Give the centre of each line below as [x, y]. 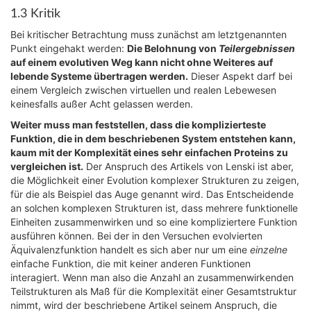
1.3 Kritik [35, 14]
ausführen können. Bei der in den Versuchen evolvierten [136, 236]
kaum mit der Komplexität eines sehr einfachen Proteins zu [149, 152]
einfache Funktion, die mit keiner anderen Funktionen [131, 263]
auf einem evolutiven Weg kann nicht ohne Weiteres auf [142, 62]
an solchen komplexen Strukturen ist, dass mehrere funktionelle [154, 208]
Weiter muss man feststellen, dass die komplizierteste [138, 125]
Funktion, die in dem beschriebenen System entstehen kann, [153, 138]
